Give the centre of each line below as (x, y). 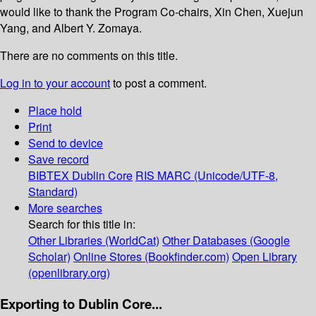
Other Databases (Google (226, 241)
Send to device (66, 143)
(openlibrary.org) (69, 273)
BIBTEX (49, 176)
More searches (65, 208)
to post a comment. (158, 83)
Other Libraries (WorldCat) (94, 241)
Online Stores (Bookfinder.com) (151, 257)
